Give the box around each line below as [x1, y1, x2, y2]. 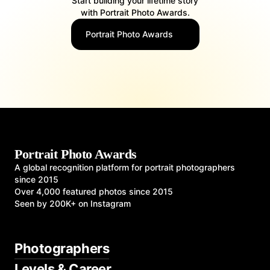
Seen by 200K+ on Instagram [14, 198, 131, 209]
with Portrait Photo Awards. [80, 7, 190, 18]
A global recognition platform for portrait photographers [14, 162, 235, 173]
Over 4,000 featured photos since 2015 [14, 186, 173, 197]
